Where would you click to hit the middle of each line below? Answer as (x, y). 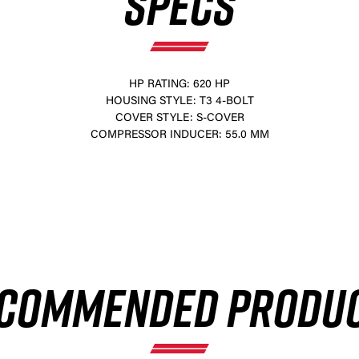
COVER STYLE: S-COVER (179, 119)
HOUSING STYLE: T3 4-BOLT (179, 102)
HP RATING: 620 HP (179, 85)
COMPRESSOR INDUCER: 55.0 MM (179, 135)
